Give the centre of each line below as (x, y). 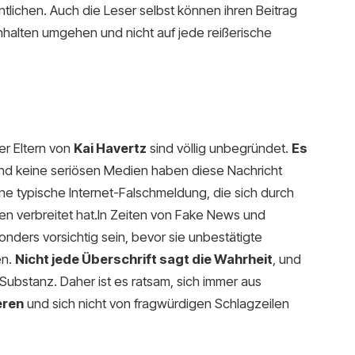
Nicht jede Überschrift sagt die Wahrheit (143, 259)
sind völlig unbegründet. (219, 148)
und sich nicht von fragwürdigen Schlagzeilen (156, 303)
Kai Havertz (110, 148)
